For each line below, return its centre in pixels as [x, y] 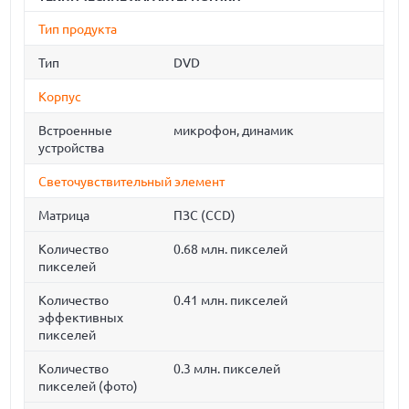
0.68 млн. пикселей [231, 249]
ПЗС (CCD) [205, 215]
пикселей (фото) [89, 386]
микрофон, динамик [234, 131]
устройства [72, 148]
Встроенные [76, 131]
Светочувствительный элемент [132, 182]
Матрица [64, 215]
